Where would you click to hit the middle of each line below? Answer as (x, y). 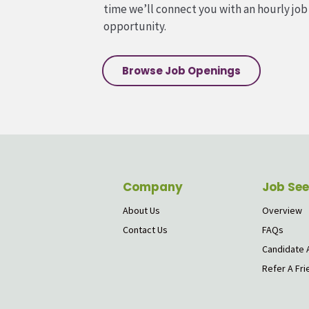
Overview (282, 211)
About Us (141, 211)
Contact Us (145, 230)
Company (152, 187)
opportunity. (135, 27)
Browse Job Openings (181, 71)
